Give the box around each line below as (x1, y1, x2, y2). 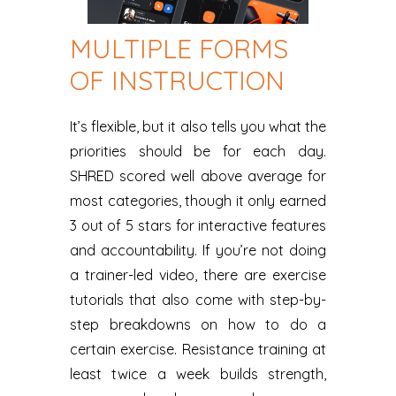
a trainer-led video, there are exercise (70, 265, 326, 284)
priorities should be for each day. (70, 141, 326, 160)
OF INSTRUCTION (70, 63, 285, 97)
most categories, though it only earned (70, 191, 326, 209)
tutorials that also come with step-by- (70, 290, 326, 308)
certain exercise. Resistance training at (70, 339, 326, 358)
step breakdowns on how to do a (70, 315, 326, 333)
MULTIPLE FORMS (70, 31, 288, 65)
